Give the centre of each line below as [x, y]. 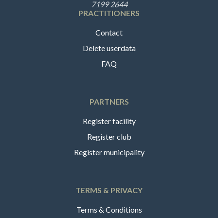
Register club [109, 136]
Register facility [109, 121]
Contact [109, 32]
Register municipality [109, 152]
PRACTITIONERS [109, 13]
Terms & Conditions [109, 209]
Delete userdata [109, 48]
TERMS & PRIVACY [109, 190]
